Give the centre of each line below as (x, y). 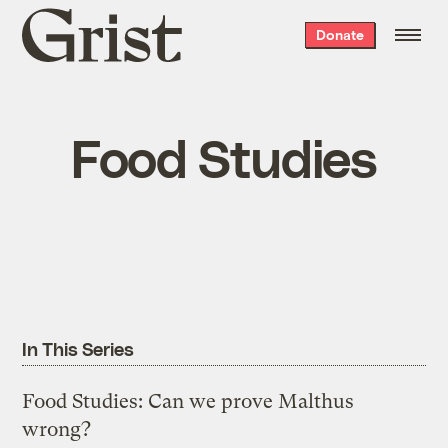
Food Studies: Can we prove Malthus (188, 402)
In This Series (78, 349)
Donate (339, 34)
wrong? (57, 430)
